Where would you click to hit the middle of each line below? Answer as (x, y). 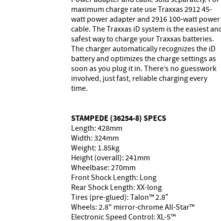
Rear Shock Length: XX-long (116, 187)
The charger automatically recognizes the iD (143, 49)
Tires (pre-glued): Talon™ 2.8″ (120, 197)
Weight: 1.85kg (95, 148)
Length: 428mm (97, 128)
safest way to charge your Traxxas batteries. (143, 39)
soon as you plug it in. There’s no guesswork (144, 68)
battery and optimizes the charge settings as (144, 58)
